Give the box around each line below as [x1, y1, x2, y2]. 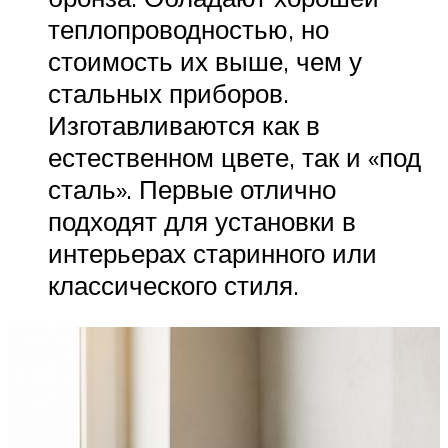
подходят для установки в [48, 205, 356, 238]
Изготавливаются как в [48, 109, 320, 142]
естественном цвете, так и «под [48, 141, 421, 174]
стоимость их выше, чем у [48, 45, 362, 78]
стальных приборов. [48, 77, 289, 110]
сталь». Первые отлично [48, 173, 336, 206]
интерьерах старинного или [48, 237, 377, 270]
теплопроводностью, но [48, 13, 329, 46]
